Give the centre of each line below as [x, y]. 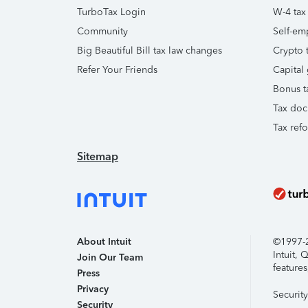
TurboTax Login [111, 12]
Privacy [93, 289]
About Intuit [104, 242]
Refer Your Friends [117, 70]
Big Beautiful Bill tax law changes [150, 51]
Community [102, 31]
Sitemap [98, 156]
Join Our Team [110, 257]
